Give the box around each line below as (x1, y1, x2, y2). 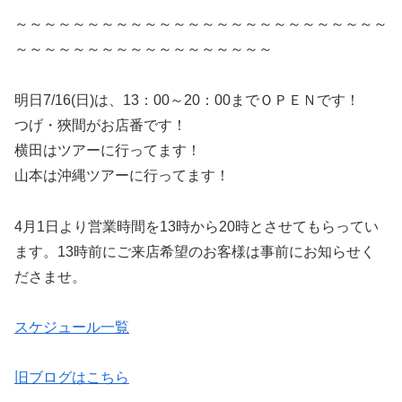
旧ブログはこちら (14, 370, 129, 386)
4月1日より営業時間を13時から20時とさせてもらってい (14, 218, 379, 234)
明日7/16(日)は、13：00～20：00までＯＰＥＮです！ (14, 92, 360, 108)
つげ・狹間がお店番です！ (14, 117, 187, 133)
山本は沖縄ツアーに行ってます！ (14, 167, 230, 183)
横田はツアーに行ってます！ (14, 142, 201, 158)
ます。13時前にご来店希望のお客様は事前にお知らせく (14, 243, 375, 259)
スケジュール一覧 (14, 319, 129, 336)
